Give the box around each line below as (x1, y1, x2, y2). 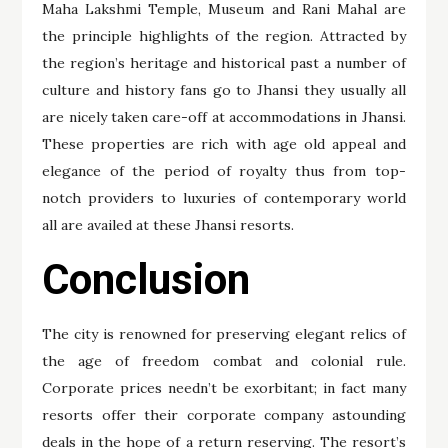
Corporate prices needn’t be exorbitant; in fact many (42, 379, 406, 397)
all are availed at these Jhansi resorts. (42, 216, 295, 234)
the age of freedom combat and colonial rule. (42, 352, 406, 370)
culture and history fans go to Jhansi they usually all (42, 81, 406, 99)
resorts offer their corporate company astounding (42, 406, 406, 424)
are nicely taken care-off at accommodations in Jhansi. (42, 108, 406, 126)
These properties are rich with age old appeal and (42, 135, 406, 153)
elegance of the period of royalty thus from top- (42, 162, 406, 180)
